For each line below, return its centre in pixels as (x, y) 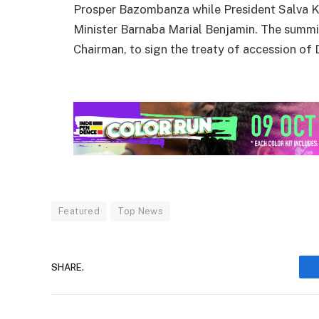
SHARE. (68, 267)
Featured (79, 211)
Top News (141, 211)
